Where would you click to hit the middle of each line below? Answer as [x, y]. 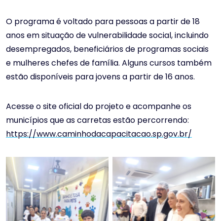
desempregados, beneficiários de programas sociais [107, 49]
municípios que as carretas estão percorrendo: [97, 120]
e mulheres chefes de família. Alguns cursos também [109, 63]
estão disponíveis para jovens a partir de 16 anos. [100, 77]
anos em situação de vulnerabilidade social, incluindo [107, 35]
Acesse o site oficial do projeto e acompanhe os [99, 106]
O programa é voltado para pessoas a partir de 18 [103, 21]
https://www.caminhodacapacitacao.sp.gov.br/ [99, 134]
